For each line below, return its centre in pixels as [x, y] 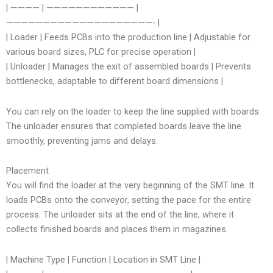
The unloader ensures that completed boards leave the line [124, 126]
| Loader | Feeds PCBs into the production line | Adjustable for [128, 37]
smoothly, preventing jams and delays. [82, 140]
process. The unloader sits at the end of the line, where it [120, 215]
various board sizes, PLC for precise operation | [101, 52]
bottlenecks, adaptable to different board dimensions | [115, 81]
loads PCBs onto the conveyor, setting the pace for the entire [129, 200]
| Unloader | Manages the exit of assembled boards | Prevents [129, 67]
